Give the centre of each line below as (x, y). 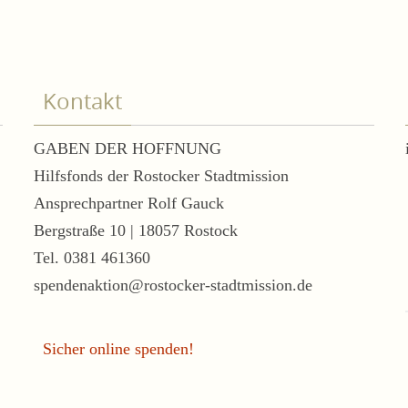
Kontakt (82, 101)
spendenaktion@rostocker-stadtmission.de (173, 285)
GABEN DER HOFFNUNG (127, 148)
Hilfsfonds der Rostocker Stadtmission (161, 176)
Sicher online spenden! (118, 349)
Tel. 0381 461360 (92, 258)
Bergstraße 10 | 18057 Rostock (136, 230)
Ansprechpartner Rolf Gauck (129, 203)
